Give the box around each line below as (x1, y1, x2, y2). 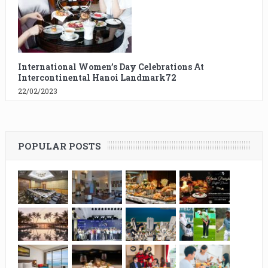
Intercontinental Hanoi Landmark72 (17, 71, 176, 83)
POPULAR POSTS (17, 139, 101, 152)
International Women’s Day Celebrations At (17, 60, 204, 72)
